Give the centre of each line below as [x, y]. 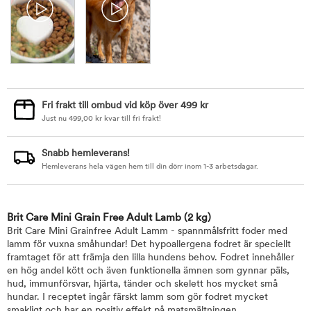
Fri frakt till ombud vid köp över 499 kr [125, 106]
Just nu [55, 119]
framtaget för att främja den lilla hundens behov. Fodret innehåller [151, 258]
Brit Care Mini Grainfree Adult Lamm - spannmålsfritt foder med [147, 232]
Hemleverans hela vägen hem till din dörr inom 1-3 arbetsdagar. [150, 167]
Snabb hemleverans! [86, 154]
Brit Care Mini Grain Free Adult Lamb [95, 218]
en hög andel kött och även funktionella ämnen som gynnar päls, [148, 271]
